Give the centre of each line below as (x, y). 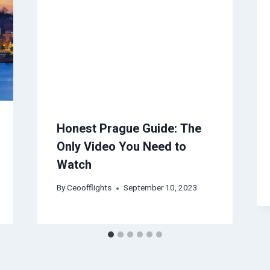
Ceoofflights (89, 188)
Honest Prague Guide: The (129, 128)
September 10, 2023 (160, 188)
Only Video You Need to (121, 146)
